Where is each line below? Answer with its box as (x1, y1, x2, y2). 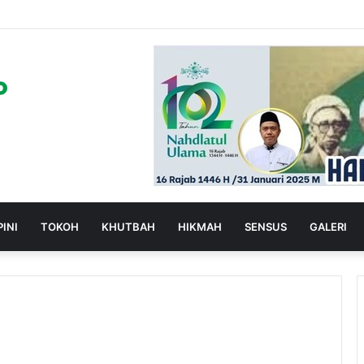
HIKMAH (178, 220, 222, 233)
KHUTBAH (102, 220, 155, 233)
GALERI (310, 220, 347, 233)
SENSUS (245, 220, 287, 233)
